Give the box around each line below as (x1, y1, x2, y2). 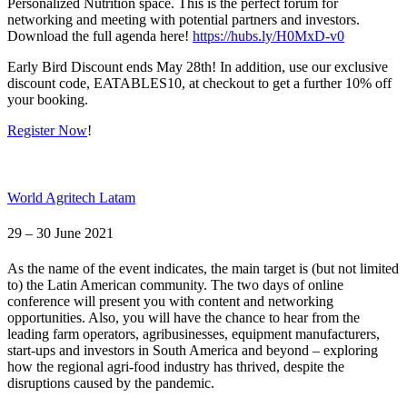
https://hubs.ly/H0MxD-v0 (193, 28, 344, 45)
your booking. (7, 92, 88, 108)
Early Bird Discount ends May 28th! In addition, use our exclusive (7, 59, 388, 75)
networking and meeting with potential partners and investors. (7, 12, 360, 28)
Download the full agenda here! (7, 28, 193, 45)
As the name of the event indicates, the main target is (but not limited (7, 261, 399, 277)
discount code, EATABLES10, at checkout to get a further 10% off (7, 75, 392, 92)
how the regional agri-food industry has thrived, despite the (7, 359, 344, 375)
